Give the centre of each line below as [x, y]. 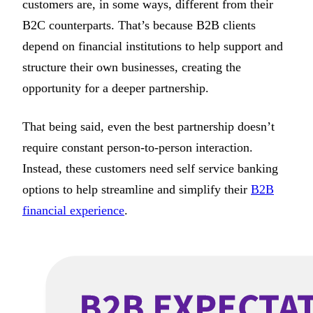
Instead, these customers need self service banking [150, 168]
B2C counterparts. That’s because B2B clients [139, 26]
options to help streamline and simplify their [137, 189]
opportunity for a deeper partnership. [116, 88]
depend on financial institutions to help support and [153, 46]
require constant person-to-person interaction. [138, 147]
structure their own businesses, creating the [132, 67]
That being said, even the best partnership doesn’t [148, 126]
